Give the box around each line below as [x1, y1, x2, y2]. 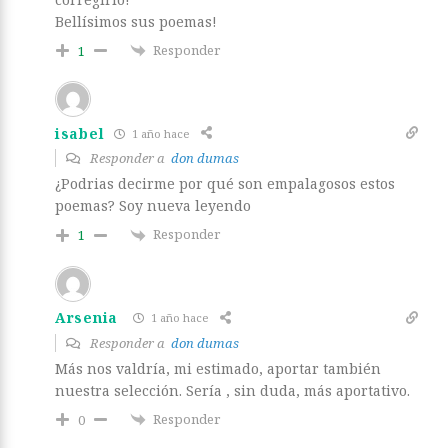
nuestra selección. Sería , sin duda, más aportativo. [55, 380, 410, 400]
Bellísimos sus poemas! [55, 11, 217, 31]
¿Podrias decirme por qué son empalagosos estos [55, 174, 395, 194]
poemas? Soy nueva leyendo [55, 196, 251, 216]
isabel [55, 123, 105, 143]
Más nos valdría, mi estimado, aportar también [55, 358, 381, 378]
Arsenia [55, 308, 118, 328]
